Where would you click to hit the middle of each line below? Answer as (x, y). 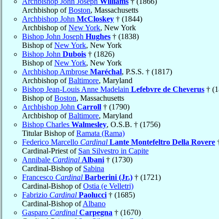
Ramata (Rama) (100, 133)
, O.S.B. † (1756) (133, 124)
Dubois (74, 54)
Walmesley (89, 124)
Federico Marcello (51, 142)
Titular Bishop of (49, 133)
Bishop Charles (47, 124)
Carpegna (96, 212)
